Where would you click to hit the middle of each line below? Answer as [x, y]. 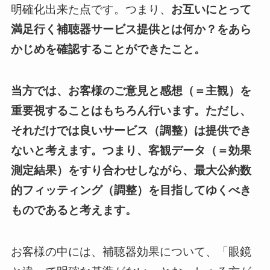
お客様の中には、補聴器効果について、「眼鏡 [131, 251]
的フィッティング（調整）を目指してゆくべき [131, 190]
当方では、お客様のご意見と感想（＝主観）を [131, 90]
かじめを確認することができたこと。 [108, 49]
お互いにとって [211, 10]
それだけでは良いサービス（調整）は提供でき [131, 130]
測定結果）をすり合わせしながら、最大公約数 [131, 170]
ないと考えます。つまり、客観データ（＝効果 [131, 150]
